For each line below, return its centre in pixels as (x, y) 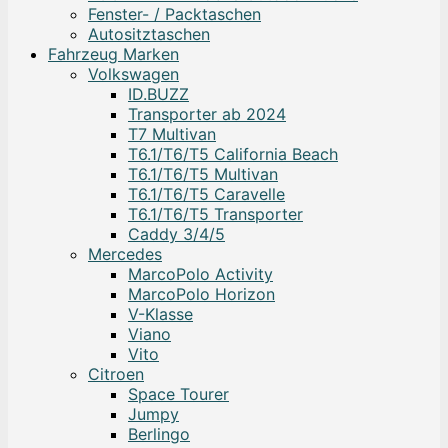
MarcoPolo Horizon (201, 294)
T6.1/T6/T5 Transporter (215, 214)
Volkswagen (133, 74)
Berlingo (159, 434)
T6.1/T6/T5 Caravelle (206, 194)
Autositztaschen (149, 34)
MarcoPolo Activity (200, 274)
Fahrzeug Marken (113, 54)
